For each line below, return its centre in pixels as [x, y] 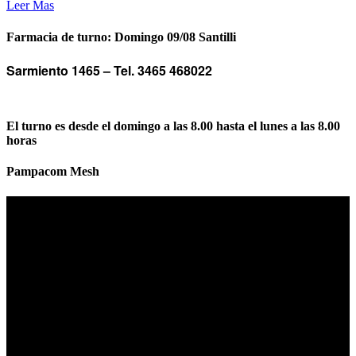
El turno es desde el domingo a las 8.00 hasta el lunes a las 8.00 [173, 126]
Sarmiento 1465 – [60, 70]
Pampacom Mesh [53, 172]
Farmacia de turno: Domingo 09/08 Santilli [121, 37]
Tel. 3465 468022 [163, 70]
